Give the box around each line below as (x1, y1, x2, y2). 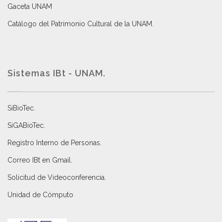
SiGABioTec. (7, 121, 45, 130)
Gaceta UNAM (7, 2, 52, 11)
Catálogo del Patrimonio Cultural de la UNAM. (7, 20, 154, 28)
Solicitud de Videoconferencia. (7, 173, 106, 182)
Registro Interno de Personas (7, 139, 100, 147)
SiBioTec (7, 104, 34, 112)
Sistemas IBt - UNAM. (7, 68, 106, 79)
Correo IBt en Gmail (7, 156, 71, 165)
